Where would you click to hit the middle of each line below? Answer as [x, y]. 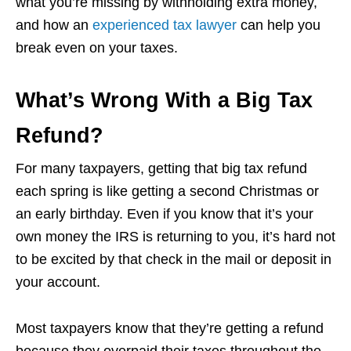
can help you [279, 25]
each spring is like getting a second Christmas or [167, 191]
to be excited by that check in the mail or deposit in [174, 259]
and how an [54, 25]
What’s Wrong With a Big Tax [164, 100]
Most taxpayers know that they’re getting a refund [170, 328]
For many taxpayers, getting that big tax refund [161, 168]
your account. [58, 282]
